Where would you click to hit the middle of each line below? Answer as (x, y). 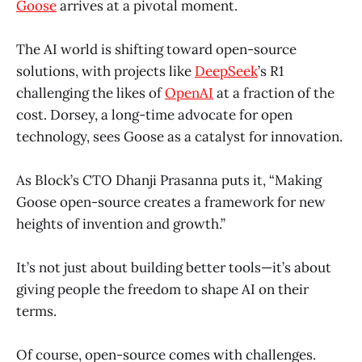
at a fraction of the (274, 93)
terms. (36, 311)
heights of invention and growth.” (121, 223)
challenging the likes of (90, 93)
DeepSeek (226, 71)
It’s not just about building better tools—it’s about (174, 268)
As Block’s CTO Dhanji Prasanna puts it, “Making (169, 180)
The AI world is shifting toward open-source (156, 49)
